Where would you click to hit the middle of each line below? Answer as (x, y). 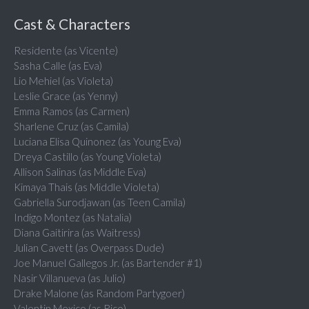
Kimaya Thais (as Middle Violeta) (87, 187)
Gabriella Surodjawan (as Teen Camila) (100, 202)
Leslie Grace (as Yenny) (66, 96)
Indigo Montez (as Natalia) (73, 218)
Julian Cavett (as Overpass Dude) (89, 248)
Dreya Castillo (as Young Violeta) (88, 157)
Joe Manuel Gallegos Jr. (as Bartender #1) (108, 263)
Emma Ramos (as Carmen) (72, 111)
